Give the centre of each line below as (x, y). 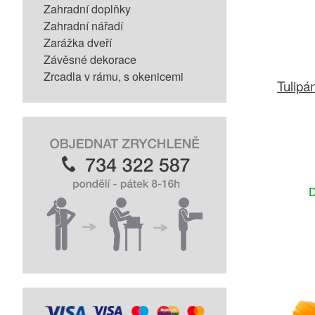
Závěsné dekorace (90, 59)
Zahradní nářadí (83, 26)
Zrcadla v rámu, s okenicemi (114, 76)
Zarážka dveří (78, 43)
